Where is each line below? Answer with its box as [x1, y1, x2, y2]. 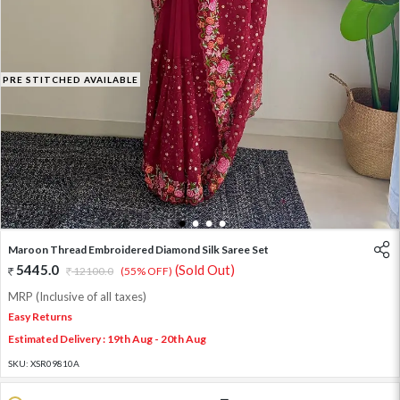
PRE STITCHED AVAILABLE [3, 74, 138, 86]
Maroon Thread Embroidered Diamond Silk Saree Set [8, 243, 269, 257]
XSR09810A [30, 358, 79, 370]
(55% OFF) [121, 264, 172, 279]
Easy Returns [8, 310, 72, 324]
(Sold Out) [175, 262, 235, 279]
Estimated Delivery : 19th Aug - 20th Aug [8, 332, 206, 346]
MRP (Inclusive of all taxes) [8, 289, 146, 304]
